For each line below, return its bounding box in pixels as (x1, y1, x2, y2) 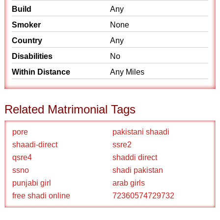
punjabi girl (12, 179, 52, 187)
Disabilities (12, 52, 53, 60)
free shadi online (12, 192, 71, 200)
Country (12, 36, 43, 45)
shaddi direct (112, 153, 157, 162)
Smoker (12, 21, 41, 29)
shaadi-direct (12, 140, 58, 149)
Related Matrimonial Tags (4, 103, 136, 116)
